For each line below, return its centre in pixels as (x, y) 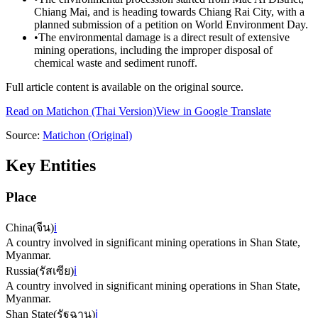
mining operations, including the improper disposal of (153, 50)
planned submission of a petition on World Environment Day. (171, 25)
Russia (21, 270)
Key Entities (51, 165)
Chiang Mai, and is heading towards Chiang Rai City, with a (169, 12)
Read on (26, 111)
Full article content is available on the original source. (125, 87)
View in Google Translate (214, 111)
